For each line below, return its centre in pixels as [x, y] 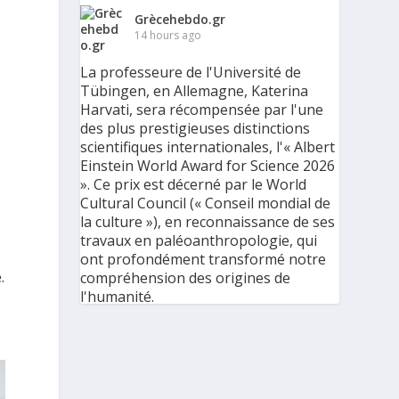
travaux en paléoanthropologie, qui [199, 240]
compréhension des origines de [186, 278]
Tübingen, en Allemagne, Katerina [195, 91]
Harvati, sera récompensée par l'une [202, 110]
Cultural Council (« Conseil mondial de [206, 203]
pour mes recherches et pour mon [195, 353]
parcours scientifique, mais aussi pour [207, 371]
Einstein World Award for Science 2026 [208, 166]
